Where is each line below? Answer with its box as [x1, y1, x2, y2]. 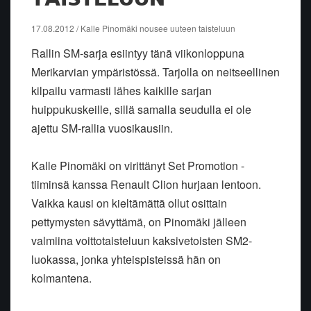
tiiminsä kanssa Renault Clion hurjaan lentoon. [31, 176, 261, 192]
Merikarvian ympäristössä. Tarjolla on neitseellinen [31, 63, 280, 80]
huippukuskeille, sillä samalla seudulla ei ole [31, 101, 251, 117]
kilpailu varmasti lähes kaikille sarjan [31, 82, 212, 99]
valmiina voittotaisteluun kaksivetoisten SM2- [31, 232, 252, 249]
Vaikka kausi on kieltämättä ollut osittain [31, 194, 227, 211]
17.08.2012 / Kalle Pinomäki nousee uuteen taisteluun [31, 22, 235, 34]
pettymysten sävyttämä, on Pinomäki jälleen [31, 213, 246, 230]
